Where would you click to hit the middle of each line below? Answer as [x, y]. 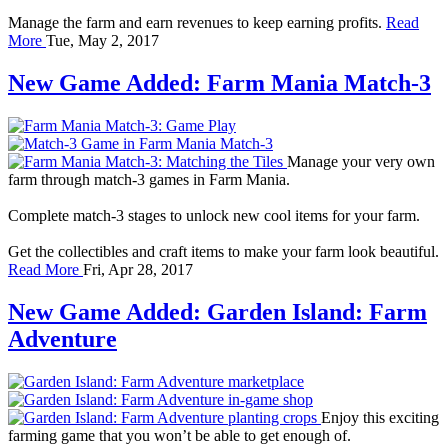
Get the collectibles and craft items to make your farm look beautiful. [223, 251]
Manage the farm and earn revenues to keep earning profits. [195, 23]
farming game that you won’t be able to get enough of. [179, 435]
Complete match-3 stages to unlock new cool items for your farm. [214, 215]
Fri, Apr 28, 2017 [138, 269]
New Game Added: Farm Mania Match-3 [219, 83]
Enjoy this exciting [380, 417]
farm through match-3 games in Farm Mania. [149, 179]
